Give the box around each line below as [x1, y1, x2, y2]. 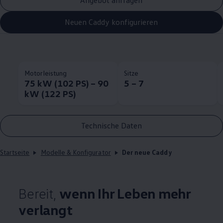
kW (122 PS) [24, 88, 76, 99]
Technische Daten [81, 120, 142, 131]
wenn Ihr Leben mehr [59, 184, 191, 202]
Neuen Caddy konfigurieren [65, 17, 158, 27]
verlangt [18, 201, 73, 218]
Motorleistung [24, 68, 67, 77]
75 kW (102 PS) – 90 [24, 77, 109, 89]
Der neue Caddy [122, 147, 172, 156]
